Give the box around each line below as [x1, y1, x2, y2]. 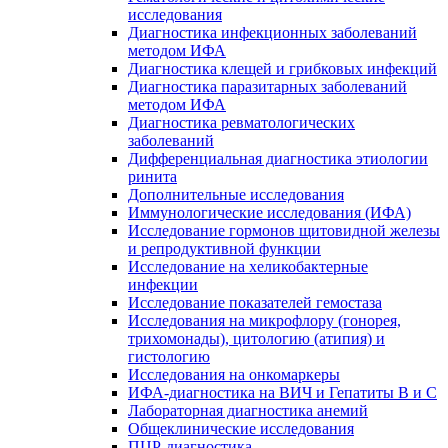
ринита [128, 168, 177, 186]
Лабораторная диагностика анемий [128, 402, 368, 420]
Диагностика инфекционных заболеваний [128, 24, 417, 42]
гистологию [128, 348, 210, 366]
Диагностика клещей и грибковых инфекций [128, 60, 437, 78]
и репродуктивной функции [128, 240, 321, 258]
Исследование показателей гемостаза [128, 294, 382, 312]
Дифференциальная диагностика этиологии [128, 150, 428, 168]
